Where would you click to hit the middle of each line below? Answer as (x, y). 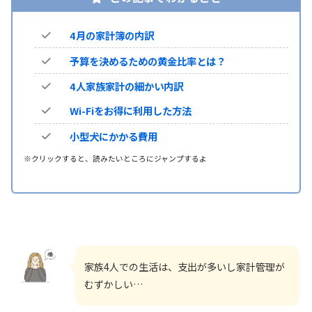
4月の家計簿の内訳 (111, 36)
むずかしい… (114, 284)
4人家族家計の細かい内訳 (126, 86)
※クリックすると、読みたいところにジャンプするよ (115, 158)
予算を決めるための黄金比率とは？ (147, 61)
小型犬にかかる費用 (113, 136)
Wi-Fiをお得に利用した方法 (130, 111)
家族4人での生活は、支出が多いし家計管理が (185, 266)
